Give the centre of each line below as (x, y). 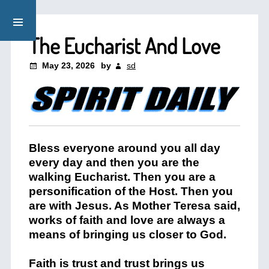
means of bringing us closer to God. (127, 234)
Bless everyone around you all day (124, 148)
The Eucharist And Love (124, 46)
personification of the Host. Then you (131, 191)
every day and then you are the (114, 162)
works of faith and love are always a (127, 220)
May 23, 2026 (68, 65)
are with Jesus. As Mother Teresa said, (134, 206)
